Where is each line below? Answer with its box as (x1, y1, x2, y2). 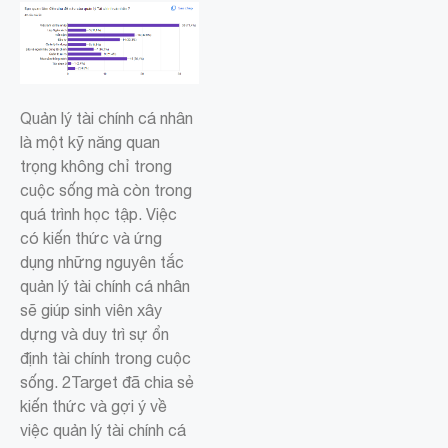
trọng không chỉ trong (20, 157, 172, 176)
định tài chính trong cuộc (20, 349, 191, 368)
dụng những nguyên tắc (20, 253, 184, 272)
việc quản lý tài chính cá (20, 421, 186, 440)
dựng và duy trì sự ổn (20, 325, 169, 344)
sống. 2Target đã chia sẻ (20, 373, 194, 392)
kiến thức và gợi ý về (20, 397, 167, 416)
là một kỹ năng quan (20, 133, 160, 152)
